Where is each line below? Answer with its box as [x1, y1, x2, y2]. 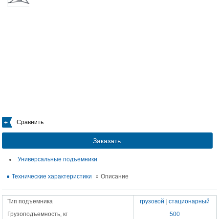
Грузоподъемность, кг [7, 211, 68, 218]
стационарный [169, 198, 210, 205]
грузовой [140, 198, 165, 205]
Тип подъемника [7, 198, 53, 205]
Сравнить [17, 119, 44, 126]
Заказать [93, 137, 121, 145]
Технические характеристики [12, 173, 92, 180]
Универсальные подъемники [18, 156, 98, 163]
